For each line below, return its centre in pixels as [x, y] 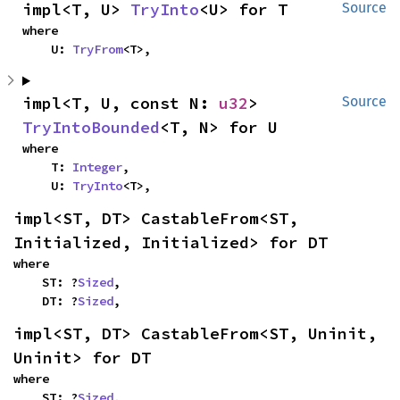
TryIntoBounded [91, 127]
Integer [97, 167]
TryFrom [97, 49]
